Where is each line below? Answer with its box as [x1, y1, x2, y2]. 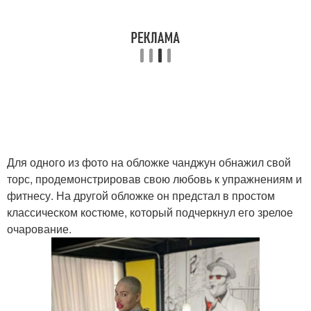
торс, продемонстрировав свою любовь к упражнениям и [7, 171, 302, 187]
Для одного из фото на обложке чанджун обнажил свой [7, 154, 291, 170]
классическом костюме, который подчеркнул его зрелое [7, 204, 293, 220]
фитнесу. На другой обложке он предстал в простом [7, 187, 275, 203]
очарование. [7, 221, 72, 237]
